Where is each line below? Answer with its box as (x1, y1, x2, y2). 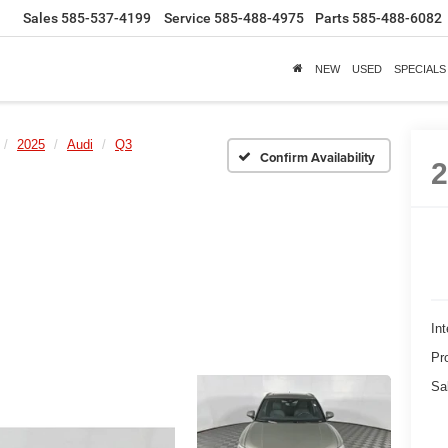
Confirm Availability (260, 147, 375, 167)
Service (164, 10, 211, 27)
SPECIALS (394, 62, 446, 75)
